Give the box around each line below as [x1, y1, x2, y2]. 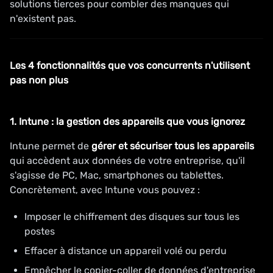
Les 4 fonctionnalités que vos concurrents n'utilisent [10, 60, 250, 71]
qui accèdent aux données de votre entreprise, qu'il [10, 155, 245, 166]
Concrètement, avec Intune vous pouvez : [10, 184, 200, 196]
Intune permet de [10, 140, 91, 152]
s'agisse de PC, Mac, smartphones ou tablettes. [10, 169, 224, 181]
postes [24, 225, 55, 237]
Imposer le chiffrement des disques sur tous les [24, 211, 239, 222]
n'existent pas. [10, 13, 76, 24]
